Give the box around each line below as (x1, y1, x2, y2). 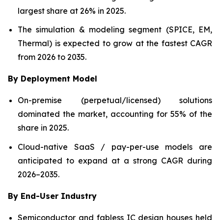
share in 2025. (18, 123, 69, 133)
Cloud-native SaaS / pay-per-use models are (18, 141, 212, 152)
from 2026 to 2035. (18, 52, 86, 62)
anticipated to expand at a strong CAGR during (18, 155, 212, 165)
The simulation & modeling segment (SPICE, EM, (18, 25, 212, 35)
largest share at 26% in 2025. (18, 5, 126, 16)
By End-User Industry (8, 191, 97, 201)
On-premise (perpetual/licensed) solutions (18, 95, 212, 106)
